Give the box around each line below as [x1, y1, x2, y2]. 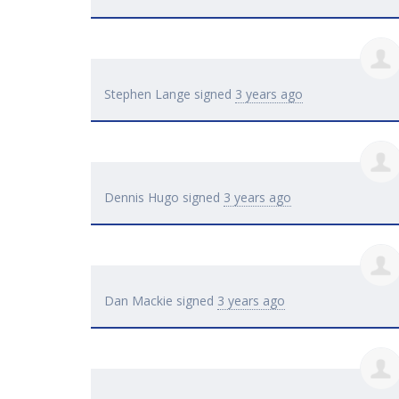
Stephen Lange [104, 85, 191, 103]
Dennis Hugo [104, 189, 179, 207]
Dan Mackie [104, 292, 173, 310]
